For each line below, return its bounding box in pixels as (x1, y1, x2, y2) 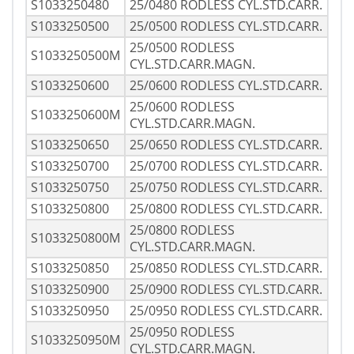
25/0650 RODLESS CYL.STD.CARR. (130, 136, 322, 154)
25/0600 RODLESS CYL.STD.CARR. (130, 77, 322, 95)
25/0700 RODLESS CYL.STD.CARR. (130, 157, 322, 175)
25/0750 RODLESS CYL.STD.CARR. (130, 179, 322, 197)
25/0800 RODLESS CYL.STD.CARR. (130, 200, 322, 218)
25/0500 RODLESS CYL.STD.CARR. (130, 17, 322, 36)
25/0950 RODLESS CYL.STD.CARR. (130, 302, 322, 320)
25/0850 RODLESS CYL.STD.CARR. (130, 259, 322, 277)
